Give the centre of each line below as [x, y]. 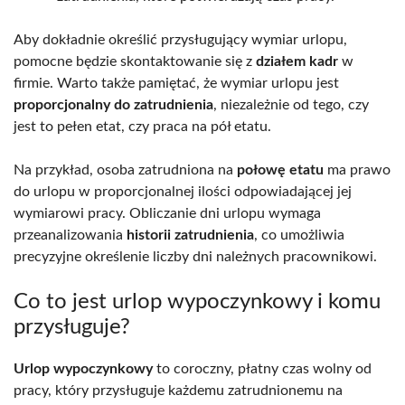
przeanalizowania [70, 235]
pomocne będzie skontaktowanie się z [135, 61]
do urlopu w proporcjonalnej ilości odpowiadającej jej [183, 191]
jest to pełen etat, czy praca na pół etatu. [142, 126]
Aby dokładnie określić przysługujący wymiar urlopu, [180, 39]
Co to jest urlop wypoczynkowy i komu [197, 301]
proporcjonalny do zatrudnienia [113, 104]
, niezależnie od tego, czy [291, 104]
